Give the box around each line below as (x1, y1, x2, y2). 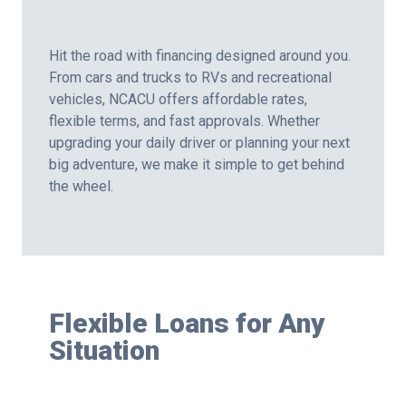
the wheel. (48, 178, 113, 196)
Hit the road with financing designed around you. (48, 47, 351, 65)
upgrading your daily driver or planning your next (48, 134, 350, 152)
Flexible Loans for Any (48, 307, 325, 340)
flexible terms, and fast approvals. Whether (48, 112, 320, 130)
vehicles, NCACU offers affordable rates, (48, 91, 307, 109)
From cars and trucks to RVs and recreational (48, 69, 332, 87)
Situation (48, 334, 159, 367)
